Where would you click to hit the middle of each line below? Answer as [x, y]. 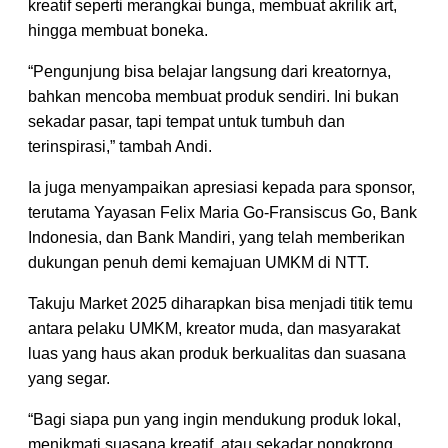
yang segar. [69, 378]
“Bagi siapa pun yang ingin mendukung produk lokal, [214, 419]
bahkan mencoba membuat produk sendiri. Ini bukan [213, 96]
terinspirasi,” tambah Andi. [120, 146]
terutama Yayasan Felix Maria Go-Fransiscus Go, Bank [222, 212]
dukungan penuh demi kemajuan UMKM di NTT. [198, 262]
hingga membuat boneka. [118, 30]
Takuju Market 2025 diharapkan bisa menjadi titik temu [220, 303]
